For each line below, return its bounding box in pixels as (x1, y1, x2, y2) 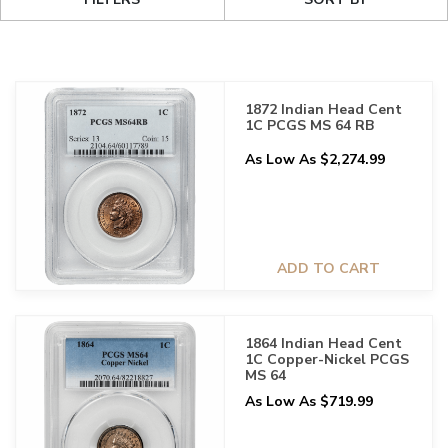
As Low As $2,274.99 (245, 150, 385, 169)
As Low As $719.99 (245, 392, 373, 411)
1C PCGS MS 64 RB (245, 116, 374, 135)
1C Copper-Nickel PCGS (245, 350, 409, 369)
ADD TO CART (277, 259, 380, 278)
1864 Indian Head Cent (245, 334, 402, 353)
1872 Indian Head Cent (245, 100, 402, 119)
